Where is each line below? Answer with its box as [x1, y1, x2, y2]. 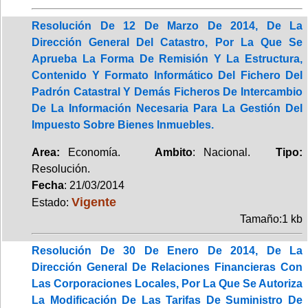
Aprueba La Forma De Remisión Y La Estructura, [32, 52, 302, 65]
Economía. [60, 146, 155, 158]
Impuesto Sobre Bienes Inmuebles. [32, 118, 214, 131]
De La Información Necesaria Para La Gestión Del [32, 102, 302, 114]
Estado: [32, 196, 71, 208]
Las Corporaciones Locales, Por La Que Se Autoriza [32, 277, 302, 289]
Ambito [154, 146, 192, 158]
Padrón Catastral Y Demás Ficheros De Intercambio [32, 85, 302, 98]
